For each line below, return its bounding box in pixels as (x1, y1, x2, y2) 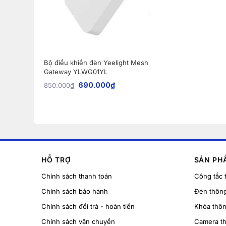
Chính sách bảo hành (41, 187, 108, 195)
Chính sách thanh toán (41, 172, 112, 180)
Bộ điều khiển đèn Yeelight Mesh (43, 58, 148, 67)
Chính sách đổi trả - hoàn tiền (41, 202, 135, 210)
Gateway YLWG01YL (43, 67, 107, 76)
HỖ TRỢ (41, 155, 71, 164)
